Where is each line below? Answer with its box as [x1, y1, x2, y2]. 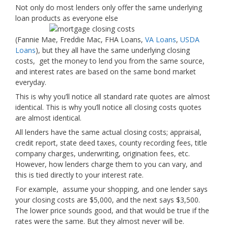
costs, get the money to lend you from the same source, [15, 56, 205, 66]
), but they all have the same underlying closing [36, 45, 190, 55]
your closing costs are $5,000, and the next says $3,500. [15, 195, 200, 205]
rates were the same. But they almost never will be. [15, 216, 184, 226]
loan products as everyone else [15, 13, 118, 23]
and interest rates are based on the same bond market [15, 67, 196, 76]
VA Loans [145, 35, 176, 44]
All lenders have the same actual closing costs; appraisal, [15, 127, 202, 137]
